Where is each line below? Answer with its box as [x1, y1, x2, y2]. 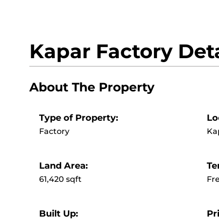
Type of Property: [39, 112, 118, 123]
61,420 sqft [39, 174, 82, 184]
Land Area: [39, 160, 88, 171]
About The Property [29, 79, 154, 94]
